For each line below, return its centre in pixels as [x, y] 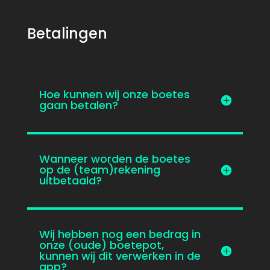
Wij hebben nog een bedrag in [120, 234]
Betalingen [67, 33]
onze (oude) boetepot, [101, 245]
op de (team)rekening [99, 170]
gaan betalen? [78, 105]
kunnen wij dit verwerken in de [120, 256]
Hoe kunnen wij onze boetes [114, 94]
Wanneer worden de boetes [115, 159]
